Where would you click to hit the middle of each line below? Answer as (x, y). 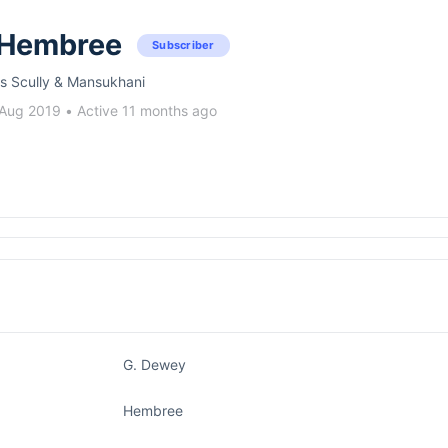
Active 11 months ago (147, 110)
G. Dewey (154, 364)
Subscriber (183, 44)
